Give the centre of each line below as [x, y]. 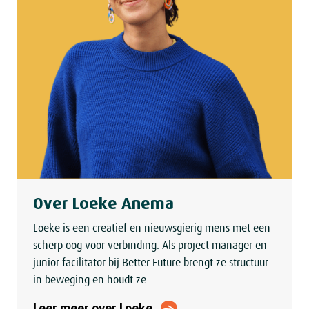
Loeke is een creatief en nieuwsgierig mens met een [152, 229]
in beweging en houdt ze [90, 280]
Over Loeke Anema [103, 204]
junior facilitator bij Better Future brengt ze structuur [151, 263]
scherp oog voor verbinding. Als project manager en [150, 246]
